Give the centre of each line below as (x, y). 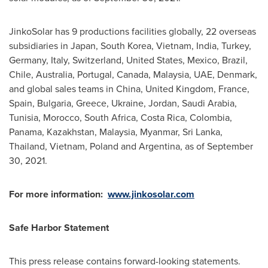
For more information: (58, 194)
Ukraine (127, 103)
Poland (104, 146)
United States (154, 60)
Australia (54, 74)
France (233, 89)
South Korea (126, 46)
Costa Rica (163, 118)
